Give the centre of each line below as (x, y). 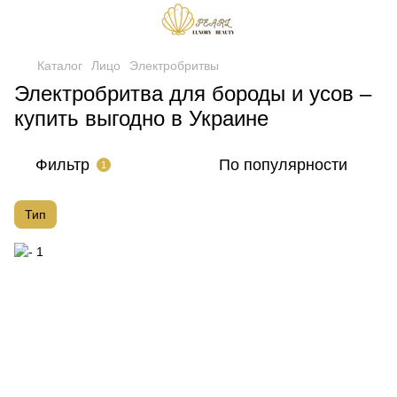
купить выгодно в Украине (141, 118)
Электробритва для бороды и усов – (193, 93)
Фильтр (62, 165)
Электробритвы (174, 66)
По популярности (283, 165)
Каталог (60, 66)
